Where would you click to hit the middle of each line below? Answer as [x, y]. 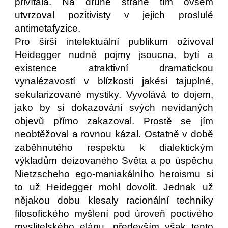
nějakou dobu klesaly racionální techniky [114, 200]
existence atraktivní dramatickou [114, 68]
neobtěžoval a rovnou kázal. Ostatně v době [114, 134]
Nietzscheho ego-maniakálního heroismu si [114, 174]
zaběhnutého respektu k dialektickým [114, 147]
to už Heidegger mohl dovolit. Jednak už [114, 187]
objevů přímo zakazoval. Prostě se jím [114, 121]
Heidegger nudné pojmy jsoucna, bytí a [114, 55]
